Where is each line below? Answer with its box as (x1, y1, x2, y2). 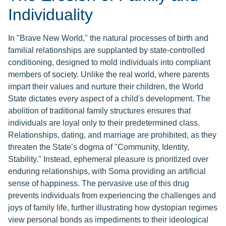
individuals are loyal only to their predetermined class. (8, 119, 200, 128)
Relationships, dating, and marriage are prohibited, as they (8, 131, 216, 140)
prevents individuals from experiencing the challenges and (8, 191, 216, 200)
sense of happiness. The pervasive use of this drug (8, 179, 189, 188)
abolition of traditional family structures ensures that (8, 106, 191, 116)
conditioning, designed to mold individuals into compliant (8, 58, 210, 67)
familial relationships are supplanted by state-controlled (8, 46, 205, 55)
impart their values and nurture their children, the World (8, 82, 203, 91)
